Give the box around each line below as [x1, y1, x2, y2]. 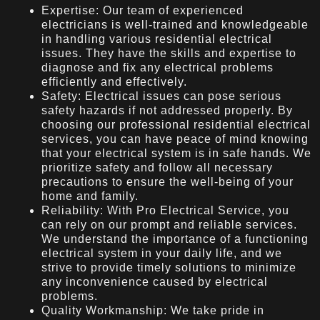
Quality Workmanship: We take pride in [41, 304, 264, 316]
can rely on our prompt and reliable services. [41, 218, 297, 231]
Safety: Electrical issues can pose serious [41, 89, 281, 102]
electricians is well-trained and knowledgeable [41, 18, 309, 31]
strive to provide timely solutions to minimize [41, 261, 296, 274]
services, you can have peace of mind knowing [41, 132, 309, 145]
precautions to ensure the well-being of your [41, 175, 294, 188]
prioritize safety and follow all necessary [41, 161, 273, 174]
